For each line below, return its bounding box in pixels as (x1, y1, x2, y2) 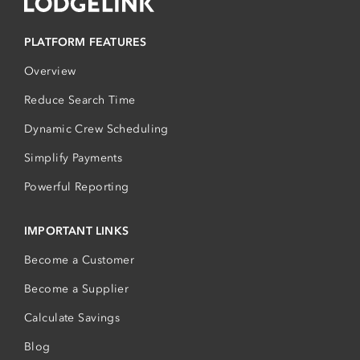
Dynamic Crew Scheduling (24, 122, 169, 137)
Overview (24, 64, 76, 79)
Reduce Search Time (24, 93, 136, 108)
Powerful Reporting (24, 180, 129, 194)
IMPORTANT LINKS (24, 224, 129, 239)
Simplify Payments (24, 151, 123, 166)
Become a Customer (24, 253, 135, 268)
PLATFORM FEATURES (24, 35, 147, 50)
